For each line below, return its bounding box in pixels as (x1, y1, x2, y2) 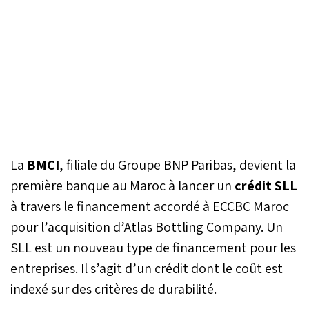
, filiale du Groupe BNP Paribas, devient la (59, 155, 296, 174)
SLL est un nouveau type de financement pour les (10, 238, 296, 257)
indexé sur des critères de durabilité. (10, 279, 217, 298)
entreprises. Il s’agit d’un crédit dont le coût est (10, 259, 283, 277)
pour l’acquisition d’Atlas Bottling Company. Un (10, 217, 283, 236)
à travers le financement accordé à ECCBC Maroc (10, 197, 289, 215)
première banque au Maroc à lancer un (10, 176, 232, 195)
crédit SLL (232, 176, 297, 195)
